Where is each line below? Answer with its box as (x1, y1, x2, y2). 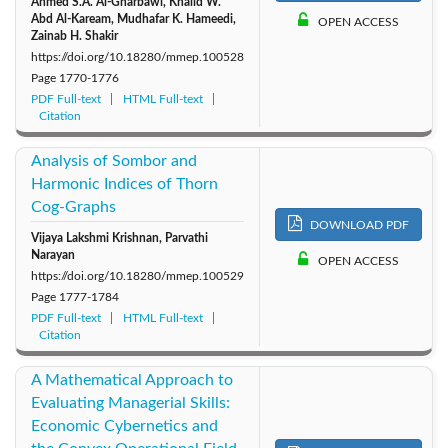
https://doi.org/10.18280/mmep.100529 (31, 269, 244, 282)
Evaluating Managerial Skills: (31, 394, 230, 411)
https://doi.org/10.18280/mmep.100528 (31, 50, 244, 63)
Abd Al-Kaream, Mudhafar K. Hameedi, (31, 12, 236, 25)
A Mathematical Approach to (31, 371, 233, 388)
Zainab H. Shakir (31, 29, 118, 42)
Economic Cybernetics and (31, 417, 218, 434)
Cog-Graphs (31, 198, 116, 215)
